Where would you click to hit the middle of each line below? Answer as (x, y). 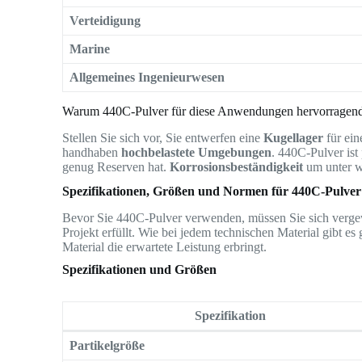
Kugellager (294, 138)
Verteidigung (105, 21)
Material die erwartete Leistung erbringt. (165, 246)
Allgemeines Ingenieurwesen (147, 78)
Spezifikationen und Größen (140, 269)
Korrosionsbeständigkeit (237, 167)
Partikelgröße (107, 345)
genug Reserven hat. (116, 167)
